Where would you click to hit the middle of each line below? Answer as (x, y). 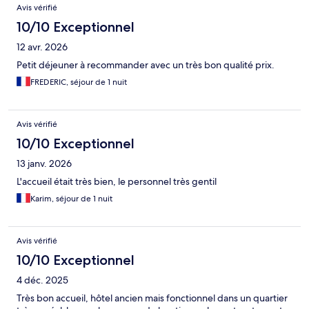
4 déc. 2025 (42, 280)
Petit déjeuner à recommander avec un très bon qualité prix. (146, 65)
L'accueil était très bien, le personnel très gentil (117, 182)
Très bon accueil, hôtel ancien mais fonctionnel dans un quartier (152, 298)
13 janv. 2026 (44, 164)
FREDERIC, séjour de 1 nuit (79, 82)
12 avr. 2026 (42, 47)
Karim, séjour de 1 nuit (71, 199)
